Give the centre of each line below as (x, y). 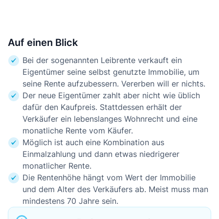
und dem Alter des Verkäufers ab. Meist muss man (115, 189)
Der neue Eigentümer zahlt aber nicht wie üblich (111, 95)
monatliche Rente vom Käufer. (78, 131)
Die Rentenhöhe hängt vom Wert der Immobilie (109, 177)
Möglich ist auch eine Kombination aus (93, 142)
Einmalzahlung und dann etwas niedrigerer (101, 154)
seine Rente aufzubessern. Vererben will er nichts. (114, 84)
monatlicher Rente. (57, 166)
